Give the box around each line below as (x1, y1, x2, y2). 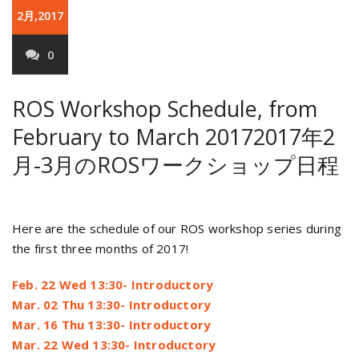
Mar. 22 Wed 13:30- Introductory (12, 337, 216, 353)
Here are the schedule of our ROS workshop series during (12, 220, 342, 236)
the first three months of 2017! (12, 240, 189, 256)
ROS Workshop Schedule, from (12, 94, 317, 123)
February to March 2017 (12, 122, 253, 151)
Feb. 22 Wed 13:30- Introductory (12, 276, 214, 292)
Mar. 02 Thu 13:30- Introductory (12, 296, 212, 313)
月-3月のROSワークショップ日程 (12, 150, 339, 179)
